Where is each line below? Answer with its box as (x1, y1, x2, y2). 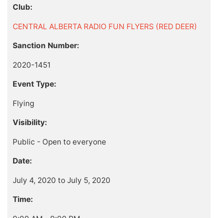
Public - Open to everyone (12, 137, 106, 146)
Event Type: (12, 79, 56, 89)
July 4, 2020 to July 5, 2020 (12, 175, 110, 185)
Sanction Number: (12, 41, 79, 51)
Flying (12, 98, 34, 108)
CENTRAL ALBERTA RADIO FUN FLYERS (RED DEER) (12, 21, 197, 31)
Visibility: (12, 118, 47, 127)
